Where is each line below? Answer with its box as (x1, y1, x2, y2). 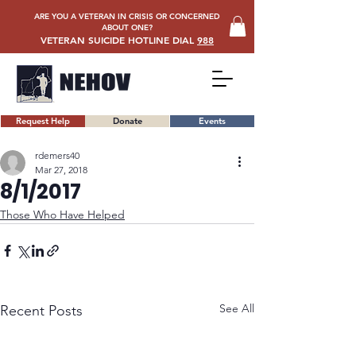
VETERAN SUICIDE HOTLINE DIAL (41, 33, 197, 47)
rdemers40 (35, 149, 79, 162)
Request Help (16, 115, 70, 127)
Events (199, 115, 226, 127)
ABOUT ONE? (101, 22, 153, 33)
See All (219, 301, 254, 316)
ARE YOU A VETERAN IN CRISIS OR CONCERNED (33, 11, 220, 21)
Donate (112, 115, 142, 127)
